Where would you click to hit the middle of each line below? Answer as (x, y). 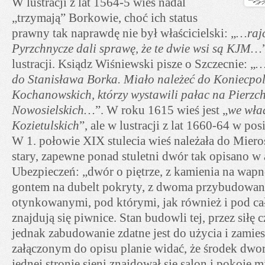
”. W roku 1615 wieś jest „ (161, 110)
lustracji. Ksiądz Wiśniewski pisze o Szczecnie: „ (134, 64)
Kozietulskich (46, 125)
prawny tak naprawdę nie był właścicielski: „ (124, 33)
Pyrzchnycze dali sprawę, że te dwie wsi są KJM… (137, 49)
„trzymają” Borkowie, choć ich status (105, 18)
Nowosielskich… (54, 110)
